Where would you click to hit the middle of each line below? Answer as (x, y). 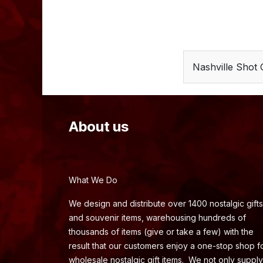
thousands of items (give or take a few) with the (161, 232)
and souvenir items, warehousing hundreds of (157, 218)
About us (99, 127)
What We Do (93, 180)
